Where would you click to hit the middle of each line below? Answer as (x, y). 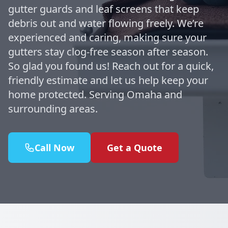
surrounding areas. (53, 109)
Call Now (54, 148)
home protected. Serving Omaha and (95, 94)
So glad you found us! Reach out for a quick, (111, 66)
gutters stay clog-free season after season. (108, 52)
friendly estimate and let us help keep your (108, 80)
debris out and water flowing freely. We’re (106, 23)
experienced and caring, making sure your (107, 37)
